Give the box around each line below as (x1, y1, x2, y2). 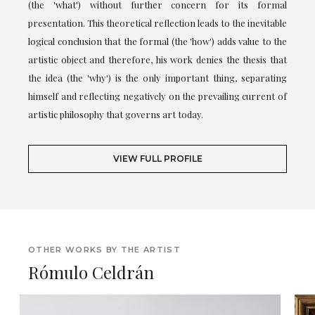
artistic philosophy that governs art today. (28, 108, 203, 121)
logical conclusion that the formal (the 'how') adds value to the (28, 35, 287, 48)
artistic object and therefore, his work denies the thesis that (28, 53, 287, 66)
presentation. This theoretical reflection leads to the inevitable (28, 17, 287, 30)
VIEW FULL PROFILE (112, 153, 202, 165)
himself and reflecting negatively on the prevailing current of (28, 90, 287, 103)
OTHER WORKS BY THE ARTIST (28, 245, 181, 255)
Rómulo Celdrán (28, 261, 154, 284)
